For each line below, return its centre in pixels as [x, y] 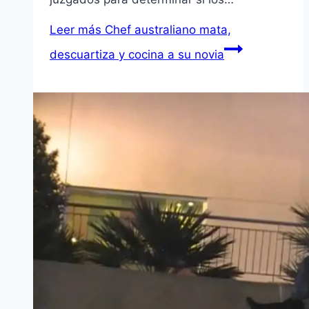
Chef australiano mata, [166, 29]
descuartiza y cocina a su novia [137, 54]
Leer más [76, 29]
